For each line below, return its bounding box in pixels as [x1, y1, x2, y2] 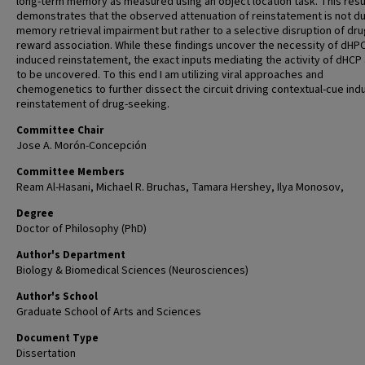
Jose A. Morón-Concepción [16, 138, 147, 154]
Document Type [16, 331, 99, 345]
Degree [16, 206, 54, 221]
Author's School [16, 289, 98, 304]
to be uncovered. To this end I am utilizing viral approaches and [16, 67, 323, 83]
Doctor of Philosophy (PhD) [16, 221, 147, 237]
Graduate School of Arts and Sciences [16, 304, 201, 320]
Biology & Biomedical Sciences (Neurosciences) [16, 262, 248, 279]
